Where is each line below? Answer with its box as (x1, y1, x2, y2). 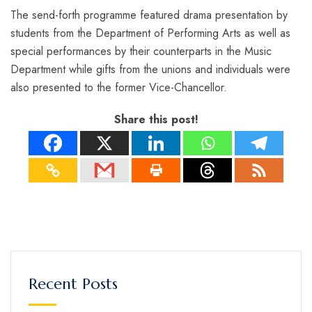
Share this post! (114, 111, 198, 127)
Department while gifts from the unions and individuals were (10, 61, 290, 77)
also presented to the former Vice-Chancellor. (10, 79, 227, 95)
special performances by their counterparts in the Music (10, 42, 272, 59)
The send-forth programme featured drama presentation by (10, 6, 288, 23)
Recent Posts (29, 274, 118, 293)
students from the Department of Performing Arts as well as (10, 24, 290, 41)
